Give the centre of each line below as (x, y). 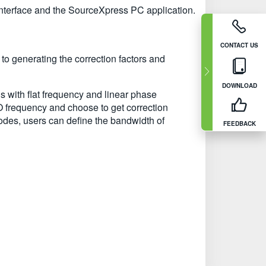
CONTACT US (239, 45)
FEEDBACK (239, 123)
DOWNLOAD (239, 85)
